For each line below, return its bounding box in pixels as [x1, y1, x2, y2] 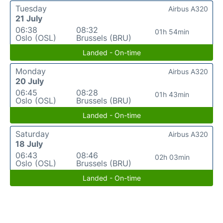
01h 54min [155, 27, 190, 36]
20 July [15, 76, 44, 86]
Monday [15, 66, 46, 76]
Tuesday [15, 3, 47, 13]
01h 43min [155, 90, 190, 99]
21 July [15, 13, 42, 23]
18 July [15, 138, 43, 149]
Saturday [15, 128, 49, 139]
